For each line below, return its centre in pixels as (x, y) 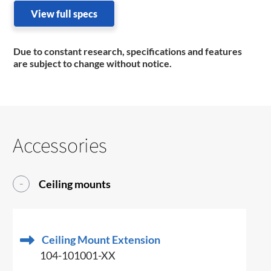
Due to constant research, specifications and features (128, 51)
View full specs (64, 14)
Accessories (60, 145)
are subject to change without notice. (94, 64)
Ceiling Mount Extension (101, 240)
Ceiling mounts (75, 184)
